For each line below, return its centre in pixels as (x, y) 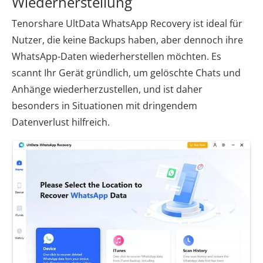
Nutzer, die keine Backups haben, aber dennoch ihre (127, 40)
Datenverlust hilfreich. (61, 122)
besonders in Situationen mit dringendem (104, 105)
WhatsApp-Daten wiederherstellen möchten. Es (117, 56)
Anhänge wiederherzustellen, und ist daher (107, 89)
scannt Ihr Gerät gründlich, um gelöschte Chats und (126, 73)
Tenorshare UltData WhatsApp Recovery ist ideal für (127, 23)
